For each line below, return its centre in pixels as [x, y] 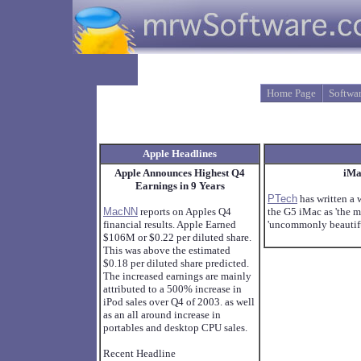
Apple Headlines [180, 154]
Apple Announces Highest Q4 [180, 173]
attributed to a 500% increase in [172, 289]
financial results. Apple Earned [170, 224]
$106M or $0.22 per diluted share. [177, 237]
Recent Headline [139, 353]
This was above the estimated [167, 250]
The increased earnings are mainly [177, 276]
